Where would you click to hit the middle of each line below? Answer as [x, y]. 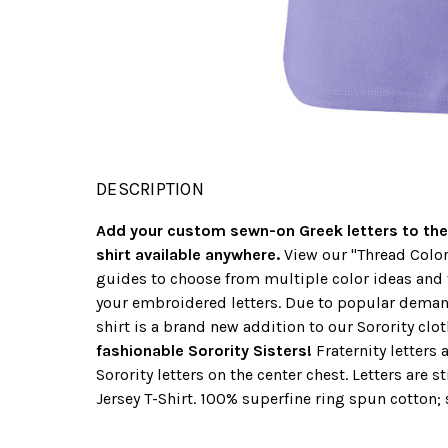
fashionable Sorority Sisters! [204, 351]
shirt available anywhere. [188, 255]
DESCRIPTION [150, 189]
